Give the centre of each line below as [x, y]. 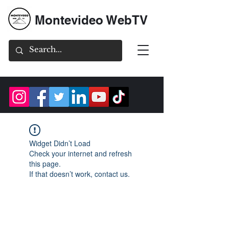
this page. [45, 164]
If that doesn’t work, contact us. [79, 174]
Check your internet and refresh [81, 153]
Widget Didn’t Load [60, 143]
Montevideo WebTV [91, 20]
